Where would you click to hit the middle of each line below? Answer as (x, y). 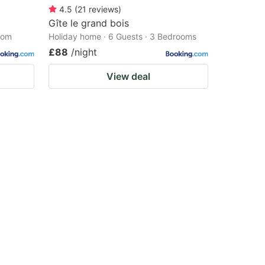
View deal (128, 76)
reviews (104, 9)
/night (84, 52)
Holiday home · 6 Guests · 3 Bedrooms (122, 36)
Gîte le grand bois (89, 23)
